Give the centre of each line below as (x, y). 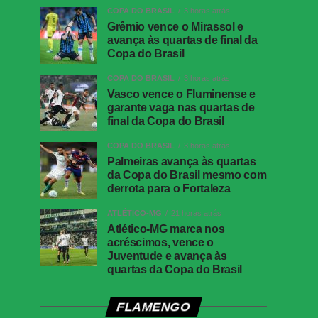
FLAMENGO (153, 306)
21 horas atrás (196, 213)
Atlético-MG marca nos (166, 229)
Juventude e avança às (167, 256)
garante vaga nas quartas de (181, 107)
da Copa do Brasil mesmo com (187, 175)
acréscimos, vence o (160, 242)
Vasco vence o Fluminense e (181, 94)
